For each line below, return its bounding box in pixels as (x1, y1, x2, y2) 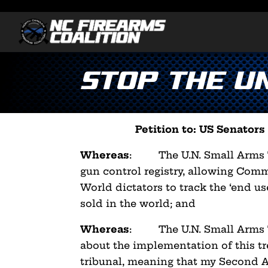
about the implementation (80, 239, 222, 251)
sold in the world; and (80, 197, 196, 209)
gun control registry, (80, 165, 188, 177)
